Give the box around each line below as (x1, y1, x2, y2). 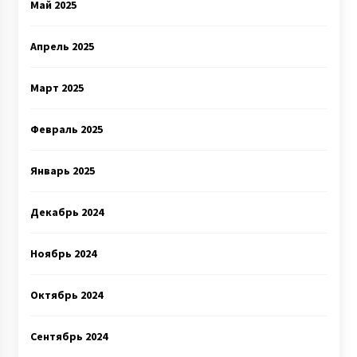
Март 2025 (29, 80, 84, 95)
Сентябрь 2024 (29, 329, 108, 343)
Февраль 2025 (29, 122, 103, 136)
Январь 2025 (29, 163, 95, 178)
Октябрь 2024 (29, 288, 103, 302)
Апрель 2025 (29, 39, 94, 53)
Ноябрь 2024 (29, 246, 96, 261)
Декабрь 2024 (29, 205, 104, 219)
